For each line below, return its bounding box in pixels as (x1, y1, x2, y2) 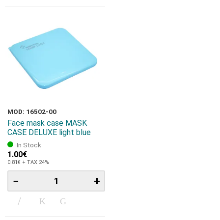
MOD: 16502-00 (7, 107, 56, 115)
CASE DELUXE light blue (7, 127, 91, 137)
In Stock (17, 141, 41, 149)
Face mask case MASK (7, 118, 87, 128)
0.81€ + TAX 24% (7, 159, 49, 166)
